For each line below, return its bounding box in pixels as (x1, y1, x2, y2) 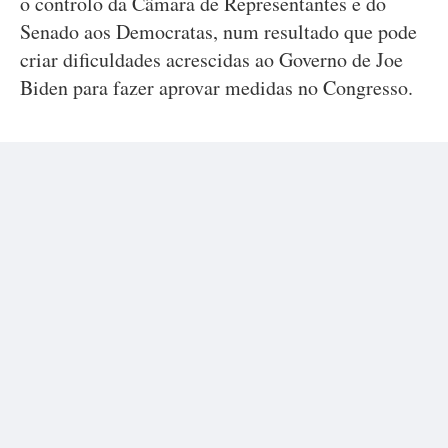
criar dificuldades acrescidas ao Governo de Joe (20, 46, 403, 73)
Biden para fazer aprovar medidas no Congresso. (20, 74, 413, 101)
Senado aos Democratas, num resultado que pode (20, 18, 417, 45)
